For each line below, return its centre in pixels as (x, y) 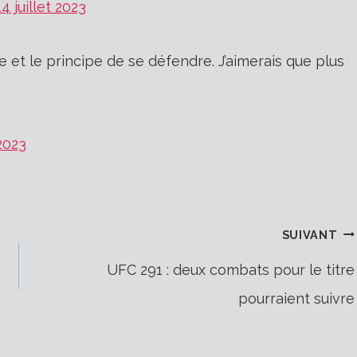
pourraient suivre (297, 298)
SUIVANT (310, 234)
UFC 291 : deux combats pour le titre (231, 269)
